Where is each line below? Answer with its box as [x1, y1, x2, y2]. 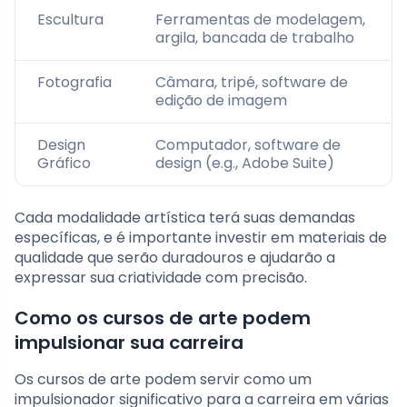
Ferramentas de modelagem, [155, 9, 365, 31]
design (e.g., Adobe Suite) [155, 153, 334, 174]
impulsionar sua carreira [15, 330, 243, 356]
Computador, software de [155, 134, 341, 156]
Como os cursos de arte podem [15, 305, 311, 332]
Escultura [37, 9, 104, 31]
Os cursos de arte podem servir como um [15, 369, 312, 391]
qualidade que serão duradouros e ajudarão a [15, 247, 335, 269]
